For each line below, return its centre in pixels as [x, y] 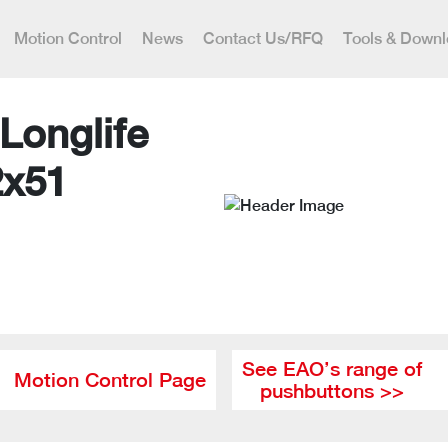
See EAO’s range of [332, 368]
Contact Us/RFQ [263, 38]
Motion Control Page [110, 379]
